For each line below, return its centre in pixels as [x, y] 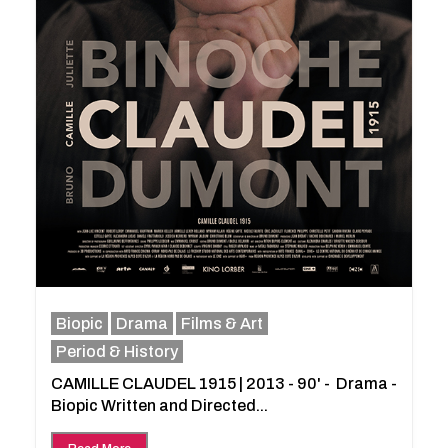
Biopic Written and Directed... [159, 405]
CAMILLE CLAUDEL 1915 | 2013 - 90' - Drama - [224, 383]
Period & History [117, 351]
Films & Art [222, 323]
